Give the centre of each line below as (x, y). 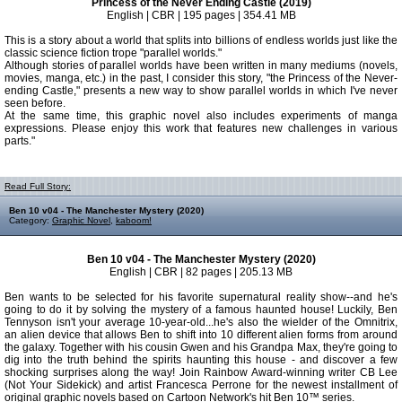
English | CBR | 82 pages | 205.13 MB (201, 272)
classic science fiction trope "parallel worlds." (113, 53)
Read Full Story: (38, 186)
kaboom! (134, 220)
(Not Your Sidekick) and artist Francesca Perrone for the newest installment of (201, 385)
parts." (20, 141)
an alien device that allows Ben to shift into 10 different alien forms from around (201, 335)
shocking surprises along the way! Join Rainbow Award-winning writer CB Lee (201, 372)
